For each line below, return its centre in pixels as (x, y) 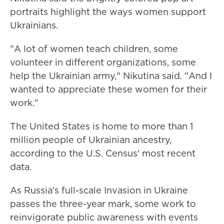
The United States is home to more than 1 (101, 126)
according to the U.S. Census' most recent (103, 153)
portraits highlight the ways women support (108, 12)
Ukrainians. (34, 25)
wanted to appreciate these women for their (108, 89)
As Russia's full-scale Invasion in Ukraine (99, 190)
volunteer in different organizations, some (103, 62)
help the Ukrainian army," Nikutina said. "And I (111, 76)
